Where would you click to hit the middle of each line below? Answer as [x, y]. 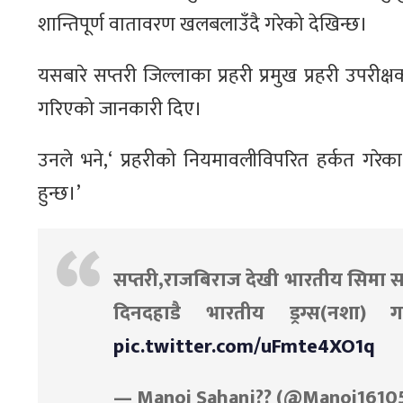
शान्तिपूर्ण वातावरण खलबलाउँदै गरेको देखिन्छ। [203, 25]
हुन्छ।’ [59, 194]
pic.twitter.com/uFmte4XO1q [244, 347]
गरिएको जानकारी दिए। [120, 109]
